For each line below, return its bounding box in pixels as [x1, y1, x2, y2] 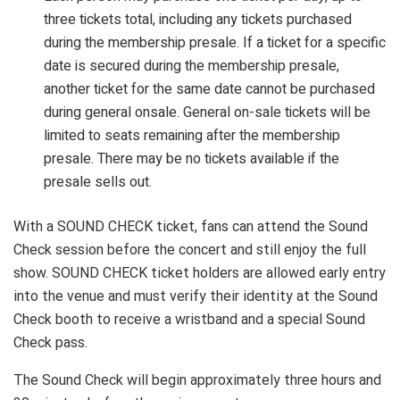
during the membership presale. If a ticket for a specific [44, 31, 387, 54]
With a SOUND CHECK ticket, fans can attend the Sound [13, 217, 368, 235]
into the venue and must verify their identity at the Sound [13, 287, 378, 304]
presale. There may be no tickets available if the [44, 147, 340, 170]
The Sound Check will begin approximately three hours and [13, 371, 381, 388]
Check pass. [13, 333, 87, 351]
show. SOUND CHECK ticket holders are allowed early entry [13, 263, 386, 281]
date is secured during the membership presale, [44, 54, 340, 77]
